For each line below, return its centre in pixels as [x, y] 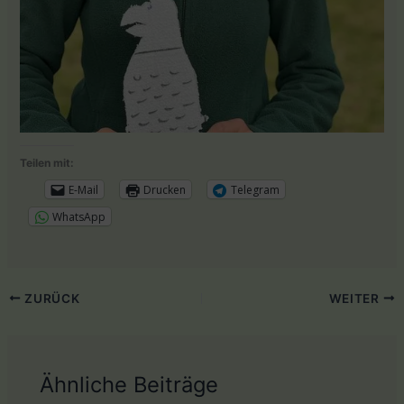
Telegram [256, 189]
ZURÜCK [50, 298]
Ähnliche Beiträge [129, 385]
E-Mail [84, 189]
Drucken [165, 189]
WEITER [356, 298]
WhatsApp [79, 216]
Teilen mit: [47, 163]
